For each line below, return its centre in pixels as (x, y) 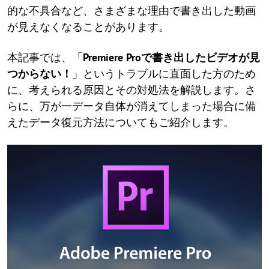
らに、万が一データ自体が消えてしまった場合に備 (131, 106)
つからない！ (40, 74)
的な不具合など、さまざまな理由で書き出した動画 (131, 11)
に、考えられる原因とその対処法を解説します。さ (131, 90)
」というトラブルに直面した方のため (164, 74)
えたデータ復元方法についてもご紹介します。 (121, 122)
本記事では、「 (45, 57)
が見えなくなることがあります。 (88, 27)
